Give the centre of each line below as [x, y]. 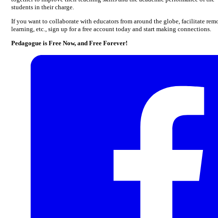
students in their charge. [43, 7]
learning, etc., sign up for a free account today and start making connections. [111, 29]
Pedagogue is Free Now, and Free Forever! [69, 43]
